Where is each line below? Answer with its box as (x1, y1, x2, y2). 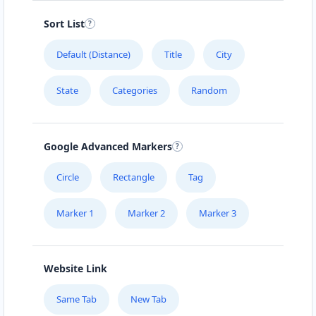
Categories (112, 83, 157, 97)
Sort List (44, 16, 85, 30)
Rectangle (113, 170, 154, 183)
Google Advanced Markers (44, 139, 172, 153)
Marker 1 (56, 206, 94, 219)
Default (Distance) (56, 47, 130, 61)
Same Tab (56, 293, 97, 306)
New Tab (130, 293, 166, 306)
